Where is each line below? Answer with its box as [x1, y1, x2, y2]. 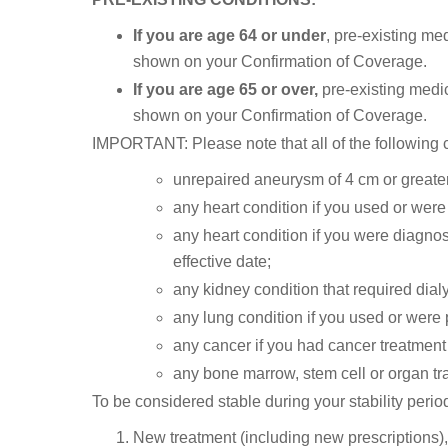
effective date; [173, 253, 272, 271]
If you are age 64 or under [132, 27, 326, 45]
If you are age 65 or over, [132, 81, 318, 99]
